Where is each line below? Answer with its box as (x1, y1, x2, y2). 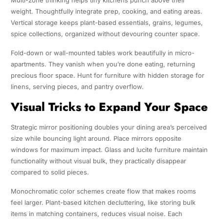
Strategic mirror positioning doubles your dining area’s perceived (10, 123, 207, 131)
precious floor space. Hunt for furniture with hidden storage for (10, 71, 204, 80)
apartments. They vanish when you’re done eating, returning (10, 60, 195, 68)
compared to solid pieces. (10, 168, 89, 176)
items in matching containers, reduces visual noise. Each (10, 210, 182, 218)
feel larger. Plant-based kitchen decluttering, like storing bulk (10, 198, 196, 207)
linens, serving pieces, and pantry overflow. (10, 83, 144, 91)
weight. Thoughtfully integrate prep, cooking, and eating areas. (10, 7, 202, 16)
